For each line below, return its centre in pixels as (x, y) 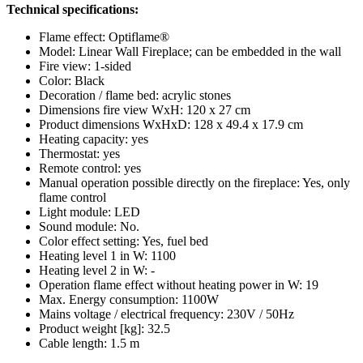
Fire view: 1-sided (85, 66)
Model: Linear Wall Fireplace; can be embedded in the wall (190, 51)
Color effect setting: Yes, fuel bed (124, 241)
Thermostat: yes (79, 153)
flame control (73, 197)
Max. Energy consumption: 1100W (129, 299)
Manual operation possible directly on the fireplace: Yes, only (194, 182)
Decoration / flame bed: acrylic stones (135, 95)
